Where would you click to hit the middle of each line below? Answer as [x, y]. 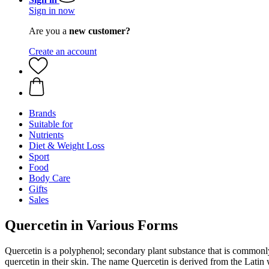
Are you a [49, 31]
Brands [42, 113]
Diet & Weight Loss [67, 146]
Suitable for [51, 124]
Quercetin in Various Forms [91, 225]
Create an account [63, 51]
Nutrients [46, 135]
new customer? [100, 31]
